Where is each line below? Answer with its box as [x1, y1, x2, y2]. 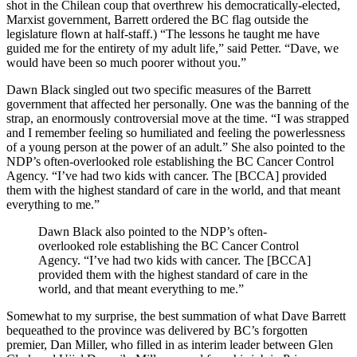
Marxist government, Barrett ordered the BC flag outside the [6, 13, 308, 27]
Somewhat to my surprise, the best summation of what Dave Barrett [6, 309, 346, 324]
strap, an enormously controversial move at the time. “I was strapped [6, 112, 349, 126]
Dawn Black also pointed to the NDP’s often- [38, 225, 267, 239]
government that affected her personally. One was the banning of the [6, 97, 349, 112]
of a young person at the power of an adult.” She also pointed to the [6, 140, 345, 155]
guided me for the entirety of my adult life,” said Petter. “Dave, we [6, 41, 339, 56]
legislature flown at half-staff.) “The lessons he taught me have [6, 27, 320, 41]
